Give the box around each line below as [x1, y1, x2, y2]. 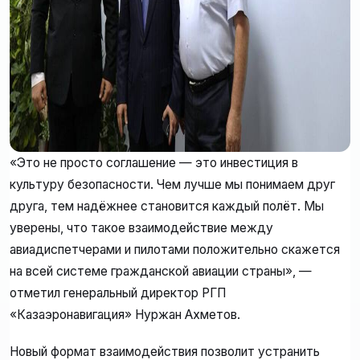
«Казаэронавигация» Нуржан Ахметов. [10, 307, 240, 323]
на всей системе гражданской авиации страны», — [10, 264, 312, 280]
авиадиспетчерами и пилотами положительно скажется [10, 242, 340, 258]
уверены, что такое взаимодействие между [10, 220, 273, 236]
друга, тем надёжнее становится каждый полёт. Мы [10, 198, 324, 215]
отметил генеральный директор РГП [10, 285, 226, 301]
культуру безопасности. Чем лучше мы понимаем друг [10, 177, 335, 193]
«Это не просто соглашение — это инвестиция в [10, 155, 298, 171]
